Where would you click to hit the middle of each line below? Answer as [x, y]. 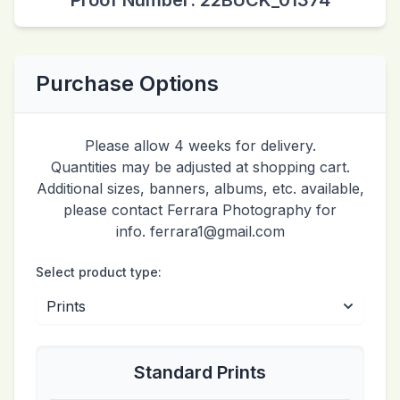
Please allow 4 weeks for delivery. [200, 146]
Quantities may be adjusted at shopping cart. [200, 167]
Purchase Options [127, 84]
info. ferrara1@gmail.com [200, 232]
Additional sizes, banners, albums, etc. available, [200, 189]
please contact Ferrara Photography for [200, 210]
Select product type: [99, 272]
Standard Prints [200, 373]
